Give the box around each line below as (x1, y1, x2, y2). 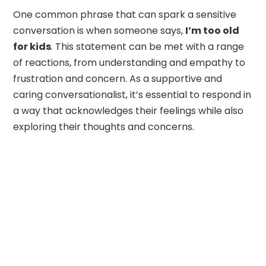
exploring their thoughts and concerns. (13, 119, 195, 134)
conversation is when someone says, (13, 23, 186, 37)
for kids (13, 39, 52, 53)
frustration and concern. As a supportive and (13, 71, 223, 85)
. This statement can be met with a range (51, 39, 245, 53)
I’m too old (185, 23, 240, 37)
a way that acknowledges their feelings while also (13, 103, 244, 118)
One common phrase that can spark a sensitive (13, 7, 237, 21)
